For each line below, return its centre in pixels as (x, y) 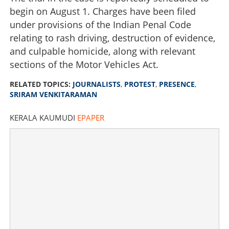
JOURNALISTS (97, 84)
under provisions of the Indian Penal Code (100, 24)
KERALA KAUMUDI (43, 117)
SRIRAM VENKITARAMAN (53, 94)
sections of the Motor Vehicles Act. (84, 64)
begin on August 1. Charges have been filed (103, 11)
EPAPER (91, 117)
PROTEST (140, 84)
